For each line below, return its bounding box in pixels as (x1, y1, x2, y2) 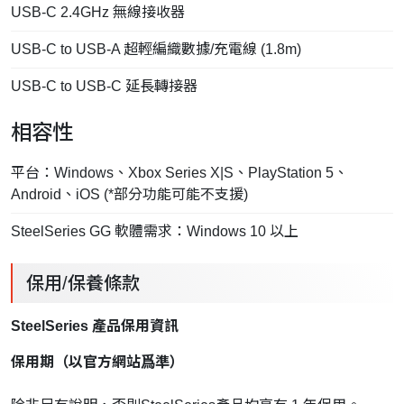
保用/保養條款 (26, 272, 140, 293)
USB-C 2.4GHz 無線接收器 (11, 4, 185, 20)
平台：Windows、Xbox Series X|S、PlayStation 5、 (11, 164, 348, 180)
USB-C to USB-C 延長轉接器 (11, 78, 197, 94)
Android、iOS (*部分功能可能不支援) (11, 186, 248, 202)
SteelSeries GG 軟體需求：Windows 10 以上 (11, 223, 298, 239)
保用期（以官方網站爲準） (11, 353, 184, 370)
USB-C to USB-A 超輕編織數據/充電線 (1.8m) (11, 41, 301, 57)
